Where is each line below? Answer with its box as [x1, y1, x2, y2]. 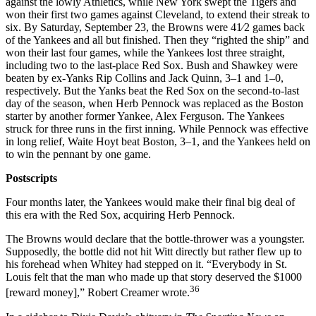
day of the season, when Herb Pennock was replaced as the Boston [6, 97, 303, 110]
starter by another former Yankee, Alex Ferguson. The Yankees [6, 110, 284, 123]
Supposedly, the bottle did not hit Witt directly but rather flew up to [6, 245, 302, 258]
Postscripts [6, 172, 57, 185]
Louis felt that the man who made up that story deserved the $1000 [6, 271, 302, 284]
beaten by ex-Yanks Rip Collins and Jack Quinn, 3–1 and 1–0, [6, 72, 284, 85]
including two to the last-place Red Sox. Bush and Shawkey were [6, 59, 298, 72]
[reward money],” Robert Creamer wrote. [6, 286, 190, 299]
